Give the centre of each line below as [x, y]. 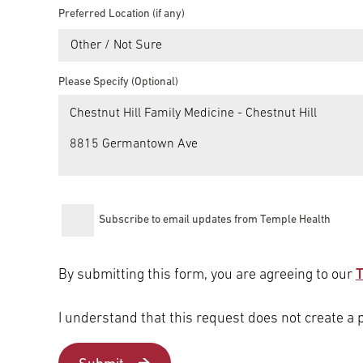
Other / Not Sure [116, 46]
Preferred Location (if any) [122, 15]
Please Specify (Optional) [118, 83]
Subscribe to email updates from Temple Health [215, 220]
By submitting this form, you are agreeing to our [207, 275]
